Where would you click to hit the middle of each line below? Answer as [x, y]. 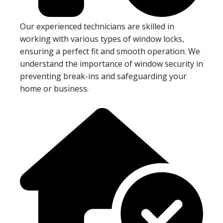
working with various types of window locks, [102, 39]
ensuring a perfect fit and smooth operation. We [110, 52]
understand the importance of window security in [111, 64]
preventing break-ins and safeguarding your [103, 76]
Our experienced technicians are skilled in [97, 27]
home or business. [54, 89]
